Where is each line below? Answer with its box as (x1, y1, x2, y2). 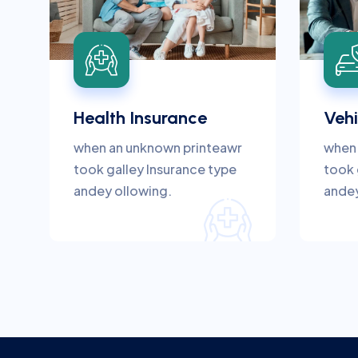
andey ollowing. (74, 181, 172, 199)
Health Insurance (74, 106, 207, 129)
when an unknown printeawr (74, 138, 242, 156)
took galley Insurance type (74, 160, 237, 177)
